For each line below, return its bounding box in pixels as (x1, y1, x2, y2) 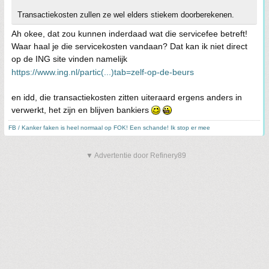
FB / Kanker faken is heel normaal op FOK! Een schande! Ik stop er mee (8, 124, 210, 131)
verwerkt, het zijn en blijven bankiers (11, 105, 151, 115)
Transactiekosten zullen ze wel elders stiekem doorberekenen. (17, 10, 234, 19)
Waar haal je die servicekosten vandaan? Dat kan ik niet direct (11, 41, 247, 51)
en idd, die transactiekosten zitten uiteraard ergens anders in (11, 92, 242, 102)
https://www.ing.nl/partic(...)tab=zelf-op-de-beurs (11, 67, 194, 77)
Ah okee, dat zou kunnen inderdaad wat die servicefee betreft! (11, 29, 247, 38)
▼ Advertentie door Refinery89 (86, 151, 186, 160)
